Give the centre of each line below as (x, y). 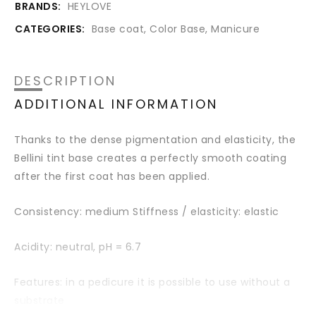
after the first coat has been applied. (112, 176)
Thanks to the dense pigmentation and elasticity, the (155, 139)
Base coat (117, 29)
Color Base (177, 29)
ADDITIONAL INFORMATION (116, 104)
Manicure (235, 29)
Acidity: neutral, (56, 247)
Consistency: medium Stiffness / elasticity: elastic (147, 211)
